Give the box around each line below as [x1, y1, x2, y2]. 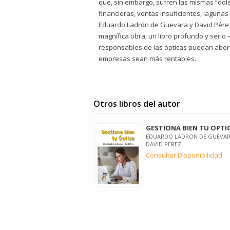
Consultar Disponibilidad [145, 150, 222, 160]
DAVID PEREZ [145, 140, 181, 148]
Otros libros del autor [93, 98, 180, 110]
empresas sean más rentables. [99, 54, 196, 64]
